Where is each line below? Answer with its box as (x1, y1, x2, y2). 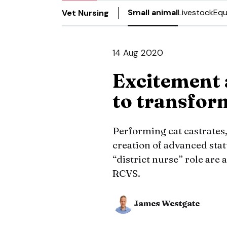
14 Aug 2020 (112, 47, 163, 58)
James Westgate (134, 198, 200, 208)
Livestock (178, 7, 213, 18)
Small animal (128, 7, 178, 18)
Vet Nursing (62, 7, 109, 18)
